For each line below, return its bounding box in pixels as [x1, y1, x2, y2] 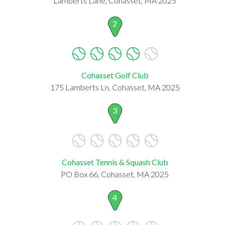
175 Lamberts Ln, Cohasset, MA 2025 [50, 82, 180, 92]
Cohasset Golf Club [81, 70, 149, 80]
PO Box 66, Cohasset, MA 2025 [61, 169, 169, 179]
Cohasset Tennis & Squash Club [61, 157, 168, 167]
